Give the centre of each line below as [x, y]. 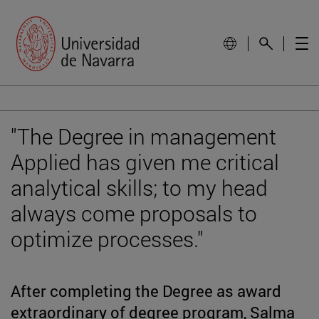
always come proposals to [134, 213]
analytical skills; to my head [139, 187]
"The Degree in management [143, 136]
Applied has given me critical [145, 162]
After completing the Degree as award [146, 291]
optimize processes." [107, 239]
